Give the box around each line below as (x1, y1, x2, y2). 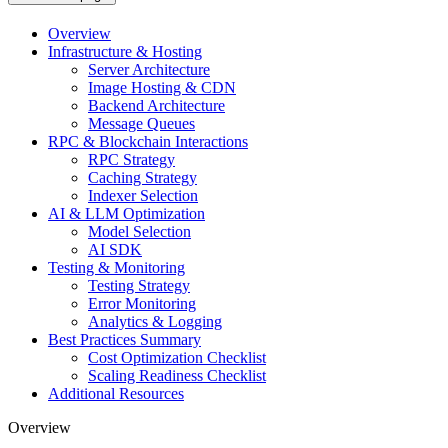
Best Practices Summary (48, 331, 201, 349)
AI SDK (88, 241, 142, 259)
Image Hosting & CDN (88, 79, 236, 97)
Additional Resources (48, 385, 184, 403)
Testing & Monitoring (48, 259, 185, 277)
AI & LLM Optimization (48, 205, 205, 223)
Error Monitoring (88, 295, 196, 313)
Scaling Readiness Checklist (88, 367, 266, 385)
